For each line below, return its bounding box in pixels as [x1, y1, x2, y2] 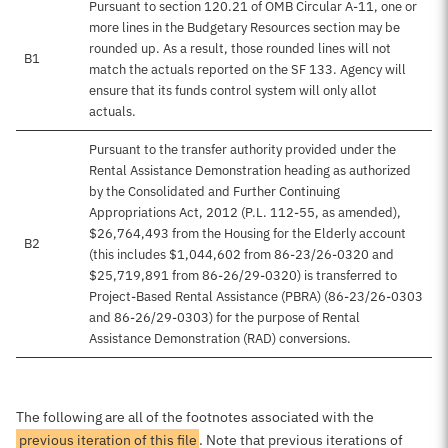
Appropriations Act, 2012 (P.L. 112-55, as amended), [89, 204, 401, 221]
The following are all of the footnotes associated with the [16, 408, 374, 426]
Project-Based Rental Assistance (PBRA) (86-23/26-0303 [89, 288, 423, 305]
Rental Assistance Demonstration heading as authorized [89, 162, 411, 179]
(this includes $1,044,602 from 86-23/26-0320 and [89, 246, 394, 263]
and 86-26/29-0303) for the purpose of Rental [89, 309, 360, 326]
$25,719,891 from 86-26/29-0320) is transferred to [89, 267, 397, 284]
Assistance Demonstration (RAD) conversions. [89, 330, 351, 347]
